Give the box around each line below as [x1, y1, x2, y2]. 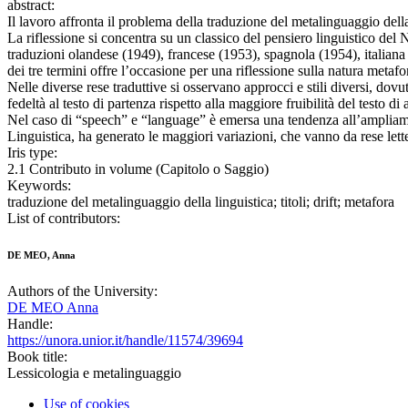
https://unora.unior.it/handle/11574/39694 [7, 332, 243, 349]
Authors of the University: [7, 283, 158, 300]
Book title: [7, 349, 67, 365]
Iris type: [7, 145, 57, 161]
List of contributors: [7, 210, 120, 227]
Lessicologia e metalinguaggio [7, 365, 181, 382]
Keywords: [7, 178, 71, 194]
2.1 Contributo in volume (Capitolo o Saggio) [7, 161, 269, 178]
